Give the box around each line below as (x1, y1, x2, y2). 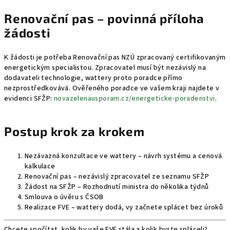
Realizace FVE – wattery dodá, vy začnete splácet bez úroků (25, 202, 223, 213)
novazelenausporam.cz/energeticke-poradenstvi (54, 93, 215, 104)
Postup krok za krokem (4, 124, 145, 139)
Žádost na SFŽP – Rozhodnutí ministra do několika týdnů (25, 182, 209, 192)
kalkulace (25, 161, 55, 171)
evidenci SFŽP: (4, 93, 54, 104)
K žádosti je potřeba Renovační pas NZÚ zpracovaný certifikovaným (4, 52, 226, 63)
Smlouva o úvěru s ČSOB (25, 192, 104, 202)
